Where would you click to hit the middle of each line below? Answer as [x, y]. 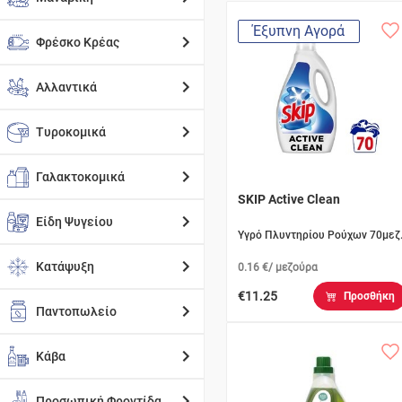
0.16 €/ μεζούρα [278, 267]
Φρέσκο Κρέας [78, 42]
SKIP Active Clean [289, 199]
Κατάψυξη [65, 267]
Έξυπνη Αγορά [299, 31]
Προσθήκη [369, 297]
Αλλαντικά [66, 87]
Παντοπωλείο [76, 311]
